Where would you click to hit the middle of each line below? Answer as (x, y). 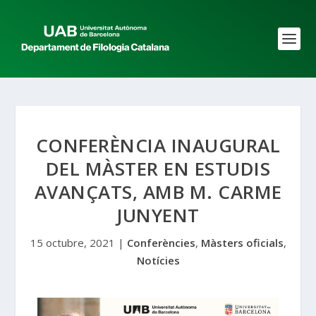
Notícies (158, 260)
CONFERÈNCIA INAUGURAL (158, 145)
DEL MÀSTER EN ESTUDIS (158, 169)
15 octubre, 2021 (72, 243)
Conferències (161, 243)
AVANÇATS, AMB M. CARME (158, 192)
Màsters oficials (242, 243)
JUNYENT (158, 215)
